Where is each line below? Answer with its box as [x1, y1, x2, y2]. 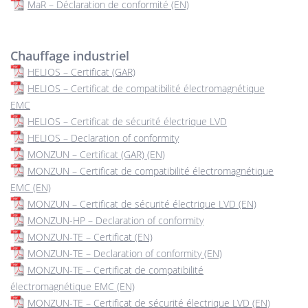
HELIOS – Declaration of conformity [27, 131, 179, 144]
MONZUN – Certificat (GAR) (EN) [27, 148, 165, 161]
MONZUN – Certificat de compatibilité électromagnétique [27, 164, 274, 177]
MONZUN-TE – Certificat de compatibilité [27, 263, 203, 276]
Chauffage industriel [10, 47, 129, 64]
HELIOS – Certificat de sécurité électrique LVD [27, 115, 227, 128]
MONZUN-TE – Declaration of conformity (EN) [27, 247, 222, 260]
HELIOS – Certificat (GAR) [27, 65, 135, 78]
